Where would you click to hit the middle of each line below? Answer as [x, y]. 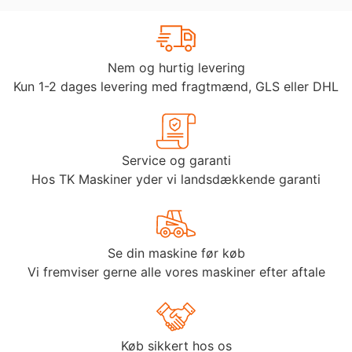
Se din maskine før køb [176, 253]
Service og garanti [176, 161]
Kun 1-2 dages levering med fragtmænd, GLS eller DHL [176, 87]
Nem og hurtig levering [176, 68]
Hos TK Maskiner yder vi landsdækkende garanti [176, 180]
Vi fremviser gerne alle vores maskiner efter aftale [176, 272]
